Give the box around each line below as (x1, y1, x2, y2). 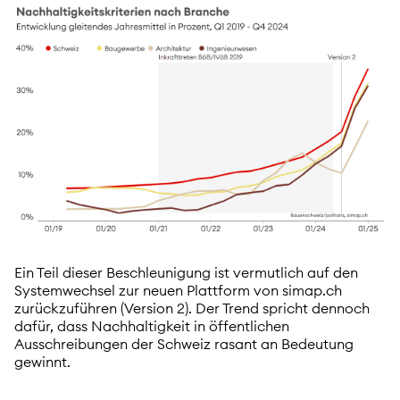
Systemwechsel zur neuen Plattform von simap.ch (14, 281, 342, 300)
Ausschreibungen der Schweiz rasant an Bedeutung (14, 335, 354, 354)
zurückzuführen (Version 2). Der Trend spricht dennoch (14, 299, 370, 318)
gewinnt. (14, 353, 71, 371)
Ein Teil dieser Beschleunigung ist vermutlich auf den (14, 263, 358, 282)
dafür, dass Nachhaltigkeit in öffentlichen (14, 317, 289, 336)
